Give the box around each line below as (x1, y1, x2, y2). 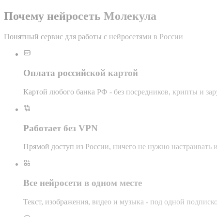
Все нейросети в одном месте (23, 177, 142, 188)
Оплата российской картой (23, 68, 138, 78)
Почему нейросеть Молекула (4, 10, 156, 23)
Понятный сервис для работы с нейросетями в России (4, 32, 183, 41)
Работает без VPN (23, 123, 98, 133)
